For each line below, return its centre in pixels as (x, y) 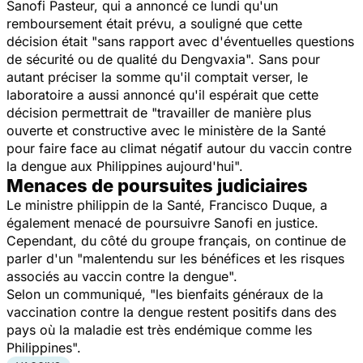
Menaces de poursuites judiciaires (157, 185)
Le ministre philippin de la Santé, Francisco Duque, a (167, 205)
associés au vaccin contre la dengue (117, 276)
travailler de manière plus (234, 112)
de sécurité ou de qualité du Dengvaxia (126, 59)
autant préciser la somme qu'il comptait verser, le (157, 77)
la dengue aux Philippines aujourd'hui (120, 166)
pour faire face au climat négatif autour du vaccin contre (179, 148)
